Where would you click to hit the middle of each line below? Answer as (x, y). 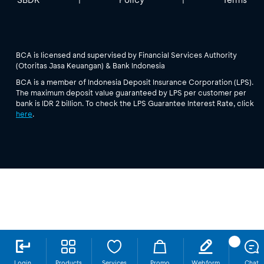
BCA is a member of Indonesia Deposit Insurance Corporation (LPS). (135, 82)
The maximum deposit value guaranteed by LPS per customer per (131, 92)
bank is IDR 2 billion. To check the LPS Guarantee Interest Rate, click (135, 103)
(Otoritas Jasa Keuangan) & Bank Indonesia (90, 65)
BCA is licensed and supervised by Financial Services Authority (126, 55)
